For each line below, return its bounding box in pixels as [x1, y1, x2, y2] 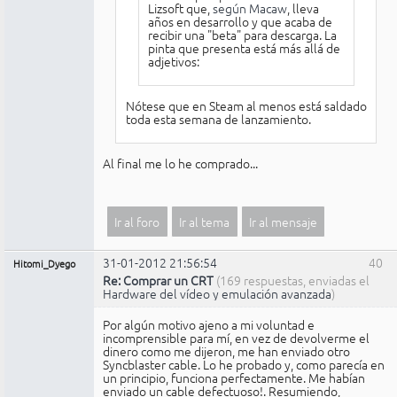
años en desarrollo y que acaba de [148, 12, 332, 30]
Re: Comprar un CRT [103, 271, 214, 290]
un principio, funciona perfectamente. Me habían [103, 368, 365, 386]
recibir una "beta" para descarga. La [148, 25, 337, 43]
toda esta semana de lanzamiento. [125, 110, 311, 128]
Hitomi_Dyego [13, 256, 75, 271]
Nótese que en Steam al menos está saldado [125, 97, 367, 115]
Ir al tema [179, 213, 230, 231]
